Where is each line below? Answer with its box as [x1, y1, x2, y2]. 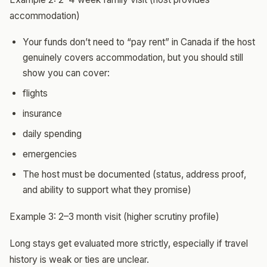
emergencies [23, 148, 77, 160]
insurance [23, 107, 62, 119]
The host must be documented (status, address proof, [23, 168, 246, 180]
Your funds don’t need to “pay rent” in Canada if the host [23, 36, 255, 48]
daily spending [23, 128, 82, 139]
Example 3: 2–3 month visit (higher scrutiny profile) [10, 210, 219, 222]
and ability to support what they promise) [23, 184, 191, 195]
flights [23, 87, 48, 99]
